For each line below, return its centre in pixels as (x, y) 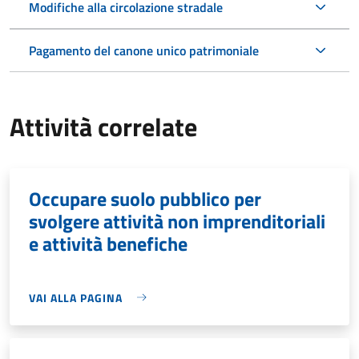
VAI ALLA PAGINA (76, 297)
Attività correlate (103, 126)
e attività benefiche (108, 243)
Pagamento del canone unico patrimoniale (144, 50)
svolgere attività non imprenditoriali (177, 221)
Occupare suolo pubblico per (145, 198)
